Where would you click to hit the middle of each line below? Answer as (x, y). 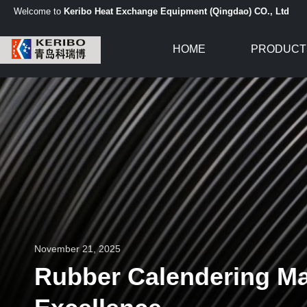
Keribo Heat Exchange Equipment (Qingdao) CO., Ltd (176, 11)
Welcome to (39, 11)
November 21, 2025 (77, 249)
